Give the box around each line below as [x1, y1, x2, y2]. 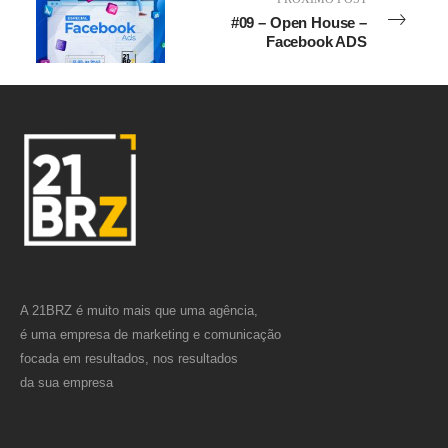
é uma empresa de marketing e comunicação [20, 327, 281, 342]
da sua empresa [20, 375, 113, 390]
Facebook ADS [265, 33, 367, 50]
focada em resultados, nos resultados [20, 351, 238, 366]
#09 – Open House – [230, 14, 367, 31]
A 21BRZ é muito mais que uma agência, [20, 303, 258, 318]
